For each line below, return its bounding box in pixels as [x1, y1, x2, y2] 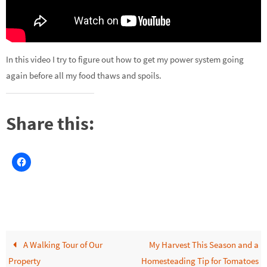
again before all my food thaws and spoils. [6, 70, 162, 82]
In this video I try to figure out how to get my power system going [6, 54, 244, 66]
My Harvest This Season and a [148, 238, 259, 250]
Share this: [6, 111, 94, 135]
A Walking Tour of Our [21, 238, 103, 250]
